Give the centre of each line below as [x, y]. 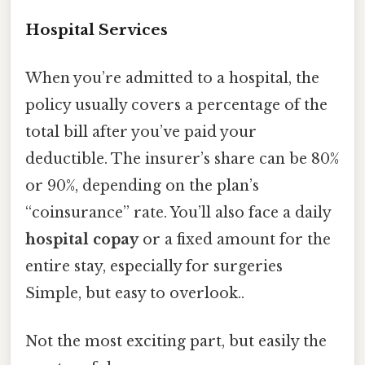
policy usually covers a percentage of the [176, 105]
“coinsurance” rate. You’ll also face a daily [178, 212]
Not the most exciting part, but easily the [176, 342]
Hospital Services [97, 29]
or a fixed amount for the [235, 239]
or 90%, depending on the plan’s [142, 185]
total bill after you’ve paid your [141, 132]
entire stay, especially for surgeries [154, 266]
